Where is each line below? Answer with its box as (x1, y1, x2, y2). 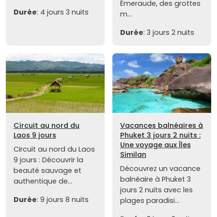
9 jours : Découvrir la (14, 155, 83, 165)
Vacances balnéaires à (120, 120, 203, 130)
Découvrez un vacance (120, 163, 201, 173)
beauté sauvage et (14, 165, 81, 175)
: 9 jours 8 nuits (37, 194, 89, 204)
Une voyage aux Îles (120, 139, 191, 150)
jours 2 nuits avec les (120, 185, 193, 195)
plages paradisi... (120, 195, 179, 205)
